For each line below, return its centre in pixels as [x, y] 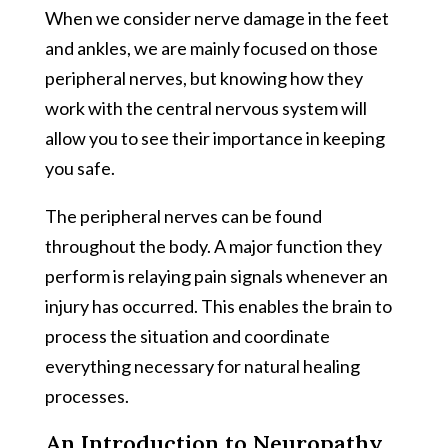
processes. [86, 395]
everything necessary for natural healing [202, 365]
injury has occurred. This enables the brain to [218, 305]
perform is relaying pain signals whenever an [216, 275]
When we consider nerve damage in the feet [216, 17]
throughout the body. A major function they [213, 245]
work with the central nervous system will [205, 107]
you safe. [79, 167]
